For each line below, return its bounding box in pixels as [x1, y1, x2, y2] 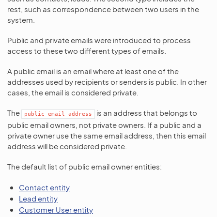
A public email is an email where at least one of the [7, 66, 179, 76]
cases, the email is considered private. [7, 88, 139, 97]
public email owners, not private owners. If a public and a [7, 120, 201, 129]
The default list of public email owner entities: [7, 162, 162, 171]
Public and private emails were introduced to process [7, 35, 191, 45]
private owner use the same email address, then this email [7, 131, 206, 140]
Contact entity [19, 183, 70, 192]
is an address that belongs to [95, 108, 197, 117]
